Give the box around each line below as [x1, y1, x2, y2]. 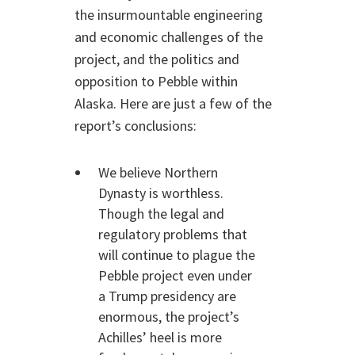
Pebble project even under [98, 266, 252, 284]
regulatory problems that [98, 225, 247, 243]
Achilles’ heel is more [98, 328, 222, 346]
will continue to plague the [98, 246, 255, 264]
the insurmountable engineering [74, 6, 263, 24]
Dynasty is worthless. [98, 184, 223, 202]
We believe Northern [98, 163, 218, 181]
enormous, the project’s [98, 307, 239, 326]
